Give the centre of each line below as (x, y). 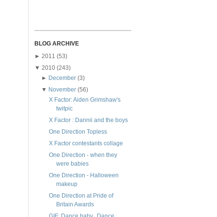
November (62, 90)
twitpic (64, 109)
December (62, 78)
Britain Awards (75, 205)
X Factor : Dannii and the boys (88, 120)
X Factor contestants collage (86, 144)
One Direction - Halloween (84, 176)
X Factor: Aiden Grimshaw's (85, 100)
